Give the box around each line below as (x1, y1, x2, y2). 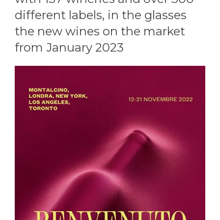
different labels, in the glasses (15, 8, 187, 23)
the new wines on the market (15, 24, 185, 39)
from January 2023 (15, 40, 124, 55)
